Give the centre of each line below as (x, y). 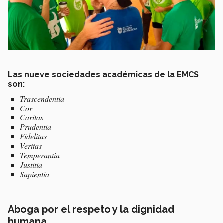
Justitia (31, 165)
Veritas (31, 146)
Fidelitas (33, 136)
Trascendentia (42, 99)
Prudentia (36, 127)
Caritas (32, 117)
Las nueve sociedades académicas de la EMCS (103, 75)
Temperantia (40, 155)
